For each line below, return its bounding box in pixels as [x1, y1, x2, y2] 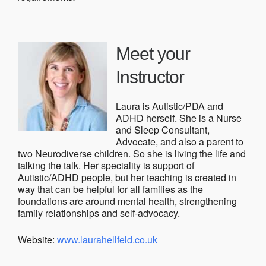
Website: [18, 232, 57, 246]
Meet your [116, 43, 190, 64]
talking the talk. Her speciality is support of [18, 158, 194, 172]
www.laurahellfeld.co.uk [57, 232, 157, 246]
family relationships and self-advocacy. [18, 205, 180, 220]
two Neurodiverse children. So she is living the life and [18, 146, 246, 160]
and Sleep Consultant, [116, 122, 210, 137]
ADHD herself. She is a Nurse [116, 110, 242, 125]
